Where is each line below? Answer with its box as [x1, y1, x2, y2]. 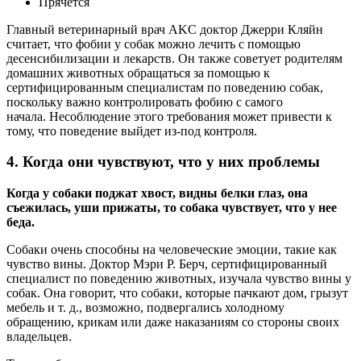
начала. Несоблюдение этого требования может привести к [6, 109, 332, 123]
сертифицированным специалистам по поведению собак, [6, 80, 323, 94]
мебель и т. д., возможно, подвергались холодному [6, 301, 284, 315]
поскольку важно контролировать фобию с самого [6, 94, 283, 109]
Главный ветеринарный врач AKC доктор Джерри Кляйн [6, 22, 323, 36]
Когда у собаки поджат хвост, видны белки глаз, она [6, 186, 308, 201]
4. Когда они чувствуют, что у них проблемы [6, 153, 320, 171]
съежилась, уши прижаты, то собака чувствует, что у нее [6, 201, 337, 215]
